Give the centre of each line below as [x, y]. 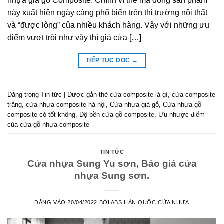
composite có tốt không [41, 114]
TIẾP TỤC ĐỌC [109, 61]
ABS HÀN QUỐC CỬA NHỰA [150, 202]
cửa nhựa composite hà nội [66, 104]
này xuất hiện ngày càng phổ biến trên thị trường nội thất [107, 13]
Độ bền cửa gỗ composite [117, 114]
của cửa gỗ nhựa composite [48, 124]
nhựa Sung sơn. [112, 175]
